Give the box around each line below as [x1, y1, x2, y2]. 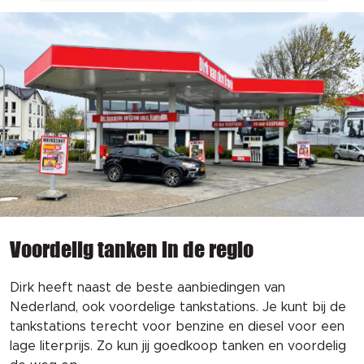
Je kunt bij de [262, 301, 346, 314]
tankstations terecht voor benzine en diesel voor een [10, 320, 344, 334]
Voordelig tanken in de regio [10, 236, 253, 262]
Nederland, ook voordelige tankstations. [10, 301, 262, 314]
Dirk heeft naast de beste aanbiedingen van [10, 281, 285, 295]
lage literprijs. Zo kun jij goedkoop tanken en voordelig [10, 340, 346, 353]
